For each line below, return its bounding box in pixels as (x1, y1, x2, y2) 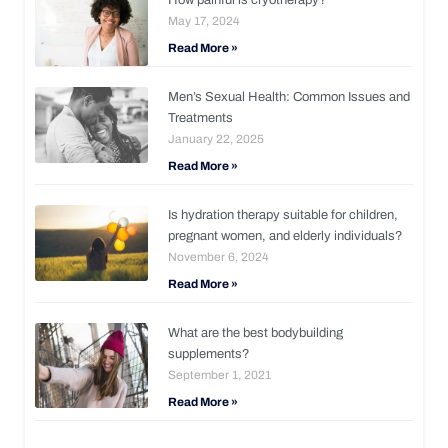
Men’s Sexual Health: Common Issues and (168, 89, 411, 104)
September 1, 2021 (168, 367, 272, 382)
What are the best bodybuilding (168, 325, 344, 340)
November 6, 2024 (168, 249, 270, 264)
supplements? (168, 346, 251, 361)
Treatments (168, 110, 234, 125)
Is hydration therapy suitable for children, (168, 207, 399, 222)
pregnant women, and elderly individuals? (168, 228, 404, 243)
